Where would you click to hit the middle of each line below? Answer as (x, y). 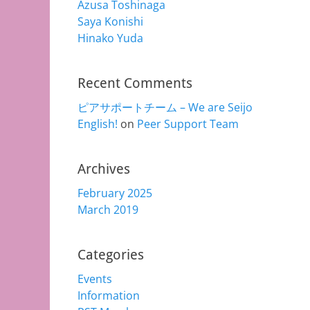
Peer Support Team (188, 124)
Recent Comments (135, 83)
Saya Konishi (110, 21)
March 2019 (108, 210)
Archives (104, 169)
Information (109, 295)
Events (95, 279)
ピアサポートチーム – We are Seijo (165, 107)
